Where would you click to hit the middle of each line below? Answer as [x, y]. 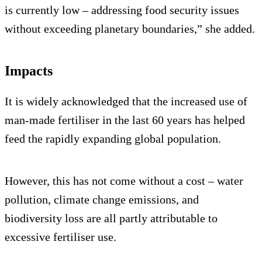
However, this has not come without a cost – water [124, 180]
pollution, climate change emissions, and [102, 199]
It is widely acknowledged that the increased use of [126, 101]
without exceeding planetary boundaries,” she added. [130, 28]
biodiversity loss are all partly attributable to [111, 218]
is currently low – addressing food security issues [122, 10]
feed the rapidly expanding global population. [113, 138]
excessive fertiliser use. [61, 237]
